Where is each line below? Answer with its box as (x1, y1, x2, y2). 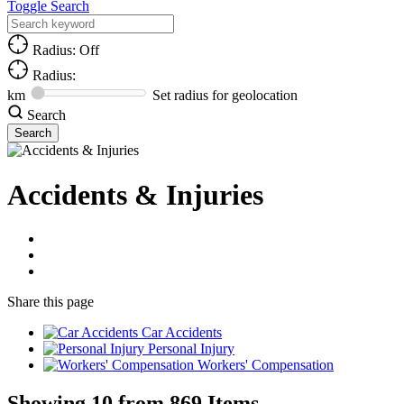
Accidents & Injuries (7, 178, 263, 211)
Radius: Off (29, 42, 99, 59)
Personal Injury (148, 341, 234, 357)
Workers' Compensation (197, 357, 334, 373)
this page (43, 294, 94, 310)
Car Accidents (142, 325, 222, 341)
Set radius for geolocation (152, 87, 298, 104)
